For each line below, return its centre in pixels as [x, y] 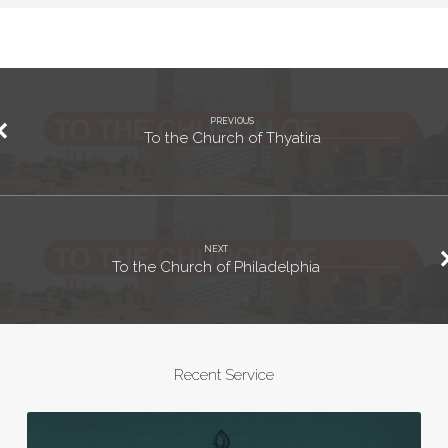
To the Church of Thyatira [232, 137]
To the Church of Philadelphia [215, 266]
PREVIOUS [232, 120]
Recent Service [223, 375]
